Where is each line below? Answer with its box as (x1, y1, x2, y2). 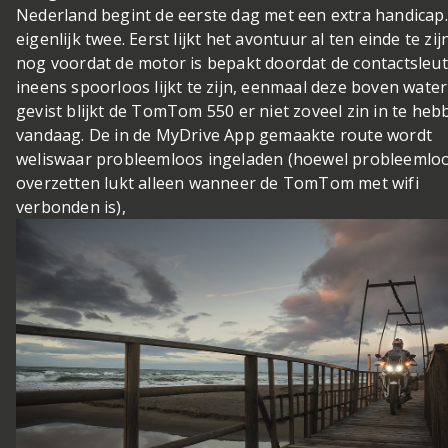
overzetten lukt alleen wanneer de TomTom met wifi (16, 172, 419, 195)
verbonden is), (16, 196, 126, 219)
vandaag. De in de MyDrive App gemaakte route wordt (16, 124, 433, 147)
